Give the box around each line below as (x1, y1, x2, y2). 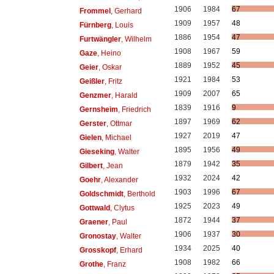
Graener (79, 217, 108, 226)
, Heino (97, 48, 121, 57)
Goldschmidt (79, 189, 124, 198)
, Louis (111, 20, 133, 29)
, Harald (111, 91, 138, 100)
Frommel (79, 6, 111, 15)
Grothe (79, 259, 103, 268)
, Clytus (109, 203, 135, 212)
